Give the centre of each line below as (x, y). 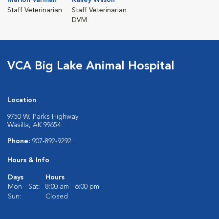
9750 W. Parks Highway (43, 117)
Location (22, 100)
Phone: (20, 141)
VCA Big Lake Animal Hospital (91, 66)
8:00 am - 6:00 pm (72, 186)
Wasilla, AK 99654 (34, 125)
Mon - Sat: (24, 186)
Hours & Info (28, 160)
